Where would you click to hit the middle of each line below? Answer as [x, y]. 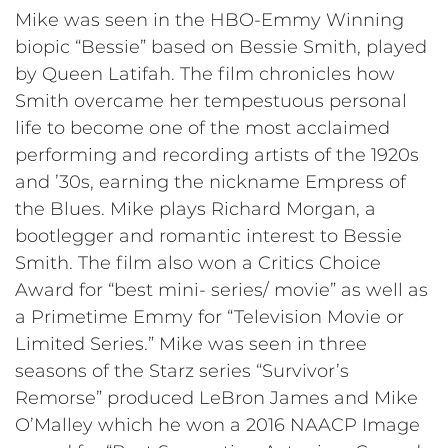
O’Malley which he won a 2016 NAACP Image [217, 424]
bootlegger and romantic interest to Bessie [208, 235]
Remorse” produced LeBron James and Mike [216, 397]
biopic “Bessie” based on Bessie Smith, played [221, 46]
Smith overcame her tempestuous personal [211, 100]
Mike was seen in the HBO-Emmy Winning [209, 19]
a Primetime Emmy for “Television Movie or [209, 316]
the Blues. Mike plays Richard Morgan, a [195, 208]
